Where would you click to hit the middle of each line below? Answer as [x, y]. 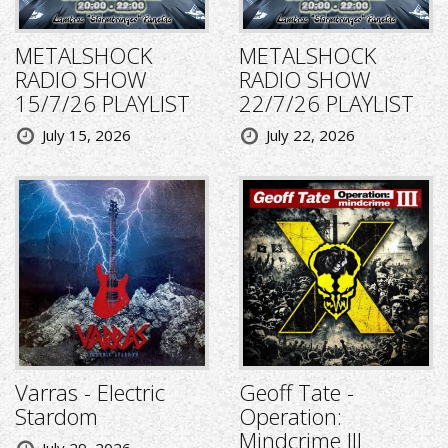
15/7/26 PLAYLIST [102, 103]
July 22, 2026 [310, 135]
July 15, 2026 [86, 135]
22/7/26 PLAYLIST [326, 103]
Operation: [290, 416]
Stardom [56, 416]
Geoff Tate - [296, 392]
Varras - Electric [90, 392]
